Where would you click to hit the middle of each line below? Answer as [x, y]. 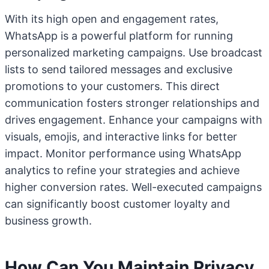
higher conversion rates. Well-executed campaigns [133, 187]
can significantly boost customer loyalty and [117, 204]
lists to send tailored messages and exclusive [119, 69]
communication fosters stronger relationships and [132, 103]
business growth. [48, 221]
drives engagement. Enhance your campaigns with [134, 120]
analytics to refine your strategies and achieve [122, 170]
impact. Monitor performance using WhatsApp [123, 153]
